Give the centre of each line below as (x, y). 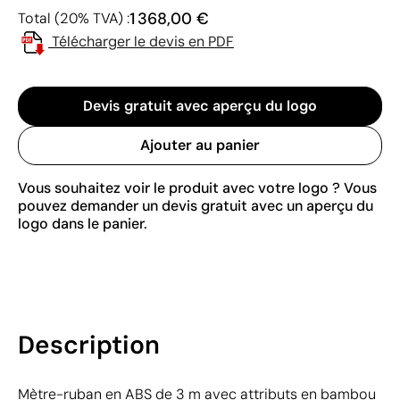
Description (89, 345)
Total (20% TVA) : (74, 18)
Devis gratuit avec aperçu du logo (200, 105)
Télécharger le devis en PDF (143, 41)
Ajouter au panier (200, 145)
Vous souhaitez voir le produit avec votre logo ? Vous (197, 187)
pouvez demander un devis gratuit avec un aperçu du (196, 205)
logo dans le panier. (83, 223)
